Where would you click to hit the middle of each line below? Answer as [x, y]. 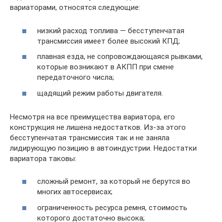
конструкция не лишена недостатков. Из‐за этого [98, 127]
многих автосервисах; [75, 192]
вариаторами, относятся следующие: [75, 7]
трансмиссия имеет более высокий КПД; [109, 41]
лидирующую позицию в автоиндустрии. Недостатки [103, 148]
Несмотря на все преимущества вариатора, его [92, 117]
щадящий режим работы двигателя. [100, 93]
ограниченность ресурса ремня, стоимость [112, 207]
